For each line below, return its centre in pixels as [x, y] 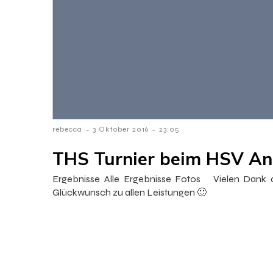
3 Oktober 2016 [121, 129]
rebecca [67, 129]
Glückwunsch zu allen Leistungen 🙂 [131, 192]
